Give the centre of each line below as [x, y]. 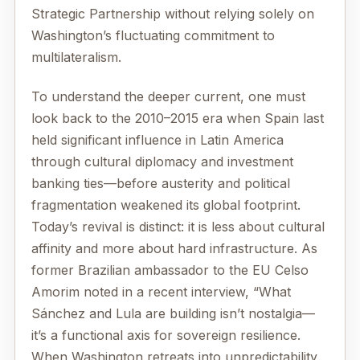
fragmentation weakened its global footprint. [166, 205]
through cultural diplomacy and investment [162, 162]
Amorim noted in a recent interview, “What [161, 292]
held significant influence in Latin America [157, 140]
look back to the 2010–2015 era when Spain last [178, 119]
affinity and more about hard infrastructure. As [174, 249]
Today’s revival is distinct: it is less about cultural [178, 227]
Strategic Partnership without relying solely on [173, 13]
